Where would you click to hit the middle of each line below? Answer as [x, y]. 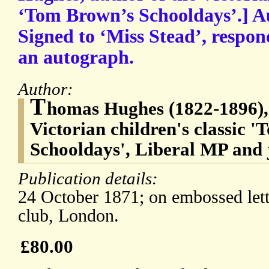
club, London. [68, 216]
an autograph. [76, 58]
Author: [48, 89]
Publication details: [90, 179]
